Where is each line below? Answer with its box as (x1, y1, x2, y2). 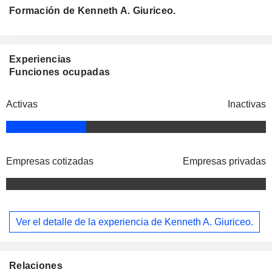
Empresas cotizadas (6, 156, 93, 167)
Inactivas (228, 99, 266, 110)
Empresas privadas (183, 156, 266, 167)
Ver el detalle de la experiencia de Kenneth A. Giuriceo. (16, 216, 253, 227)
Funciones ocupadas (9, 67, 110, 78)
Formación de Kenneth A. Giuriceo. (9, 5, 176, 16)
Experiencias (9, 54, 72, 65)
